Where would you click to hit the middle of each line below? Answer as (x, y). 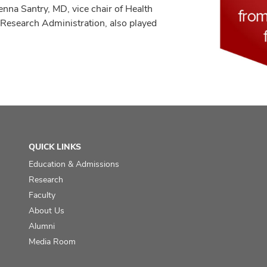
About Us (47, 210)
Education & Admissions (74, 164)
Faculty (42, 195)
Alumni (42, 226)
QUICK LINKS (55, 147)
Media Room (52, 241)
